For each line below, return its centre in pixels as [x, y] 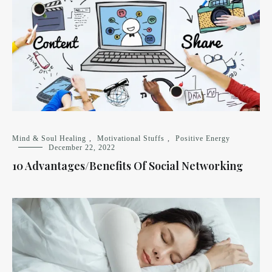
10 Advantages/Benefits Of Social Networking [127, 166]
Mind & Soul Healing [49, 139]
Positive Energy [203, 139]
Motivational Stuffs [131, 139]
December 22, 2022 [82, 148]
